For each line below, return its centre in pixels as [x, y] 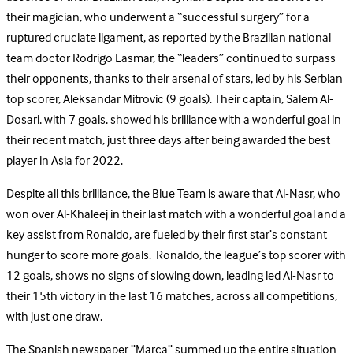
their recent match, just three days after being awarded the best [168, 141]
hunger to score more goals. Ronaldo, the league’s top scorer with [176, 256]
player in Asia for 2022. [65, 161]
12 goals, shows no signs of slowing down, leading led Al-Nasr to [170, 276]
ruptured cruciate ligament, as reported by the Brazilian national [169, 38]
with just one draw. [54, 317]
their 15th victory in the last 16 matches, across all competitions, [172, 297]
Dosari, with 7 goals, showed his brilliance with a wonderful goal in [174, 120]
